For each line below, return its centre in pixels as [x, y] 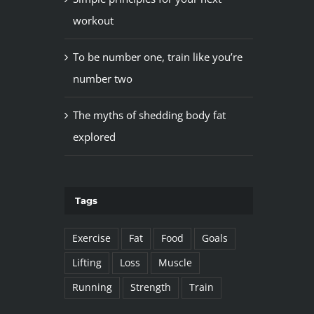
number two [102, 78]
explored [94, 136]
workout [93, 20]
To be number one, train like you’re [157, 56]
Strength [150, 288]
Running [92, 288]
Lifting [87, 263]
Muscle [175, 263]
